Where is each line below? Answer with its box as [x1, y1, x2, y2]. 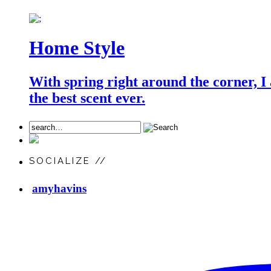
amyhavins [32, 181, 87, 195]
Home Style [29, 37, 125, 59]
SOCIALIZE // [29, 155, 107, 167]
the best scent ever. [29, 90, 145, 106]
